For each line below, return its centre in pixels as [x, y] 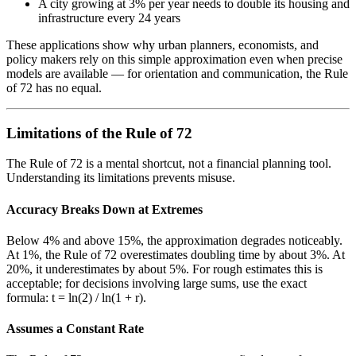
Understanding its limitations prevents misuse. [121, 178]
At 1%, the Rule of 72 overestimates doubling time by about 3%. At [176, 254]
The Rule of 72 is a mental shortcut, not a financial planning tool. [169, 164]
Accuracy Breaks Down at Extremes [104, 209]
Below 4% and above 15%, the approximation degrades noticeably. [174, 240]
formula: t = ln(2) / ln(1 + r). [76, 297]
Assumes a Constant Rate [75, 329]
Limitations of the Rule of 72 [99, 133]
